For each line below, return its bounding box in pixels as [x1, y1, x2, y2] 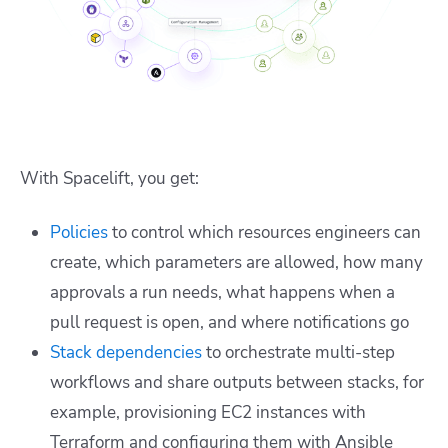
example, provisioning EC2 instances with [50, 400, 366, 424]
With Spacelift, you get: [20, 166, 199, 190]
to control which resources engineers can [108, 220, 421, 244]
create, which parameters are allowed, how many [50, 250, 423, 274]
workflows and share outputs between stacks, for [50, 370, 424, 394]
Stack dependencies [50, 340, 202, 364]
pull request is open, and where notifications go [50, 310, 409, 334]
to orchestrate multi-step [202, 340, 395, 364]
